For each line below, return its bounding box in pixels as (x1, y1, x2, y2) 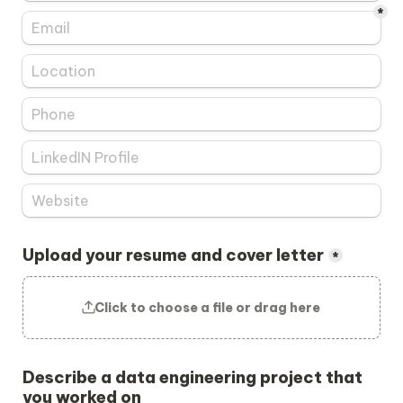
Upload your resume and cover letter (22, 245, 324, 265)
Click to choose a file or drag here (94, 300, 321, 316)
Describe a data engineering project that (22, 367, 363, 388)
